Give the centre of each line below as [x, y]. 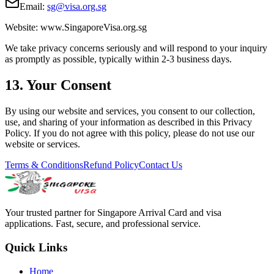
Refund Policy [111, 165]
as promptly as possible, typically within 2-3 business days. [118, 59]
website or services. [43, 144]
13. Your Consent [58, 85]
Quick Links [36, 247]
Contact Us [161, 165]
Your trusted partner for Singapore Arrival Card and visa [113, 213]
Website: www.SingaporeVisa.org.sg [76, 28]
